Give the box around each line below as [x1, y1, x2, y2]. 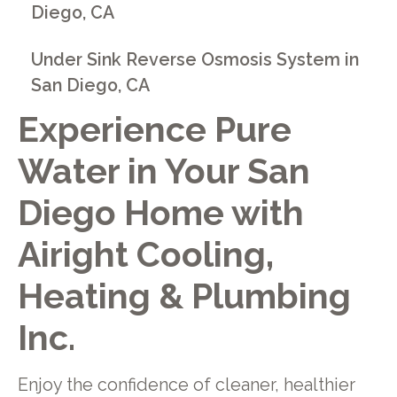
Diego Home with [17, 191, 304, 233]
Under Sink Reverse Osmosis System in [31, 49, 360, 70]
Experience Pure [17, 108, 292, 150]
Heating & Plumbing [17, 275, 351, 316]
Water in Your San [17, 150, 310, 191]
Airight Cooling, [17, 233, 274, 275]
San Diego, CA [31, 74, 151, 96]
